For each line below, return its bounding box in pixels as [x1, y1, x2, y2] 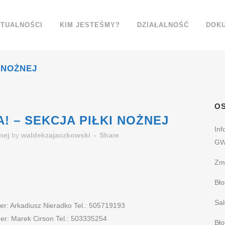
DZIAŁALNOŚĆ [137, 21, 189, 29]
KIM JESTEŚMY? [60, 21, 120, 29]
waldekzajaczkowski [21, 131, 90, 139]
